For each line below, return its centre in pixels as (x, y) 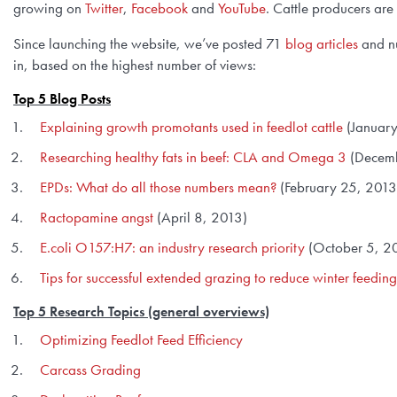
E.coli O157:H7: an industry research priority (172, 247)
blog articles (322, 43)
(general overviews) (207, 311)
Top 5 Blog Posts (62, 99)
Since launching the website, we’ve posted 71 (149, 43)
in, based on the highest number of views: (135, 65)
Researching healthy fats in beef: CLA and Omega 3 (193, 157)
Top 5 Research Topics (79, 311)
